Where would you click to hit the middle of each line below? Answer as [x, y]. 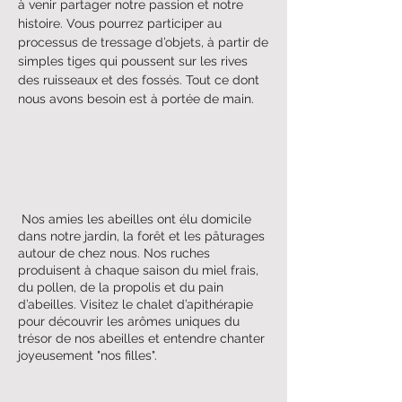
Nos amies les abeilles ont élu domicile [135, 218]
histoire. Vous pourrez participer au [120, 23]
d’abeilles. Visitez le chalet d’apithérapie [135, 304]
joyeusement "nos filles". [87, 355]
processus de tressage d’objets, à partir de [143, 42]
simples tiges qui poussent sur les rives [133, 61]
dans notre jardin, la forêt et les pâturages [141, 236]
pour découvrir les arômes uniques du [129, 321]
